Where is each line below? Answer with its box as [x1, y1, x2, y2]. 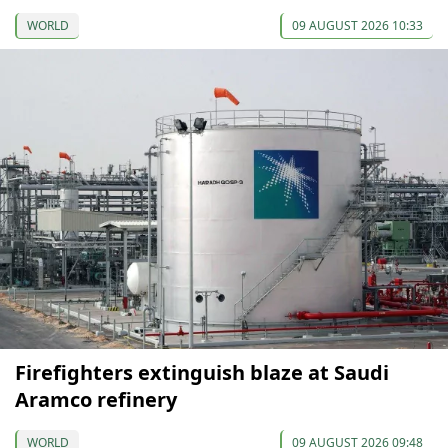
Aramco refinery [15, 386, 177, 414]
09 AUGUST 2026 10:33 [292, 17, 423, 35]
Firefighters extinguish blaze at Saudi [15, 359, 389, 387]
